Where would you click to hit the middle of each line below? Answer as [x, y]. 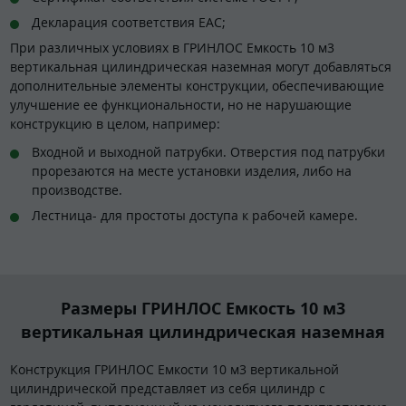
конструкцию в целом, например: [115, 123]
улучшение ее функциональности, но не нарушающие [181, 104]
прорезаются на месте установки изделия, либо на [192, 171]
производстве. [77, 190]
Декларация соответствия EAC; [129, 22]
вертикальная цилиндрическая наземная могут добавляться [201, 66]
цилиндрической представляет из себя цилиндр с [168, 388]
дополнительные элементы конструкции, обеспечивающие [197, 85]
